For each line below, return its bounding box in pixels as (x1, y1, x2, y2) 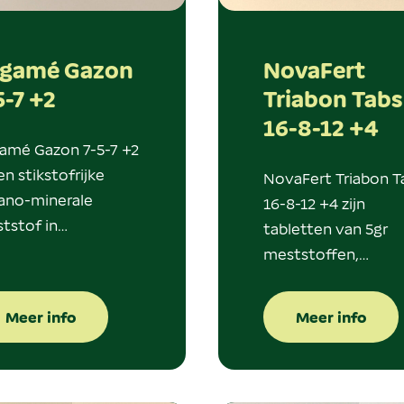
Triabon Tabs (263, 84, 402, 113)
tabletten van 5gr (263, 218, 388, 237)
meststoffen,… (263, 243, 369, 262)
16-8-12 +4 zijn (263, 193, 365, 212)
